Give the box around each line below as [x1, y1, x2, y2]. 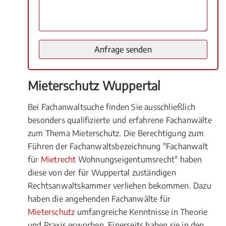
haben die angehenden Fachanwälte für [28, 194, 171, 204]
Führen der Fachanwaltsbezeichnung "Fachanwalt [28, 141, 208, 151]
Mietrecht [40, 154, 76, 164]
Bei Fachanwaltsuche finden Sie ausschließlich [28, 102, 196, 112]
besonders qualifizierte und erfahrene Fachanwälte [28, 115, 212, 125]
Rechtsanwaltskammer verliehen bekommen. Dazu [28, 181, 211, 191]
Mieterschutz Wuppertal [28, 78, 161, 93]
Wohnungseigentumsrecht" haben [76, 154, 202, 164]
